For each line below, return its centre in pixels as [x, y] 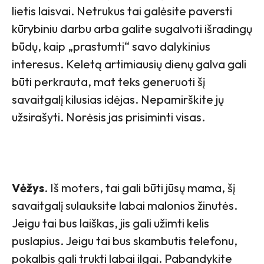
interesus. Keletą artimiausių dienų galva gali [129, 64]
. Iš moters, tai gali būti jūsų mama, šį [140, 188]
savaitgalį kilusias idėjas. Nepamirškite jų [118, 100]
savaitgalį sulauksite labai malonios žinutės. [125, 206]
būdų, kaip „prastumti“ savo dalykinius [111, 47]
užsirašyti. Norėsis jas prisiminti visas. [108, 117]
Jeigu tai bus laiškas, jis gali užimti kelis [110, 223]
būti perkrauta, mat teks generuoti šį [108, 82]
